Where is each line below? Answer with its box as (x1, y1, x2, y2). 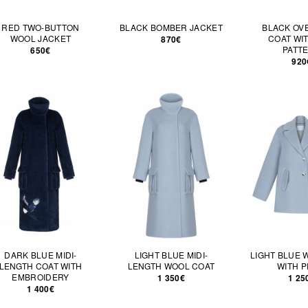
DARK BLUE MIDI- (4, 249, 77, 261)
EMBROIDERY (12, 271, 69, 283)
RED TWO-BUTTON (1, 21, 80, 33)
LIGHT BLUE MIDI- (134, 249, 208, 261)
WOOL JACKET (10, 32, 71, 44)
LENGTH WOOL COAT (127, 260, 215, 272)
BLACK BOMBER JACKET (120, 21, 223, 33)
